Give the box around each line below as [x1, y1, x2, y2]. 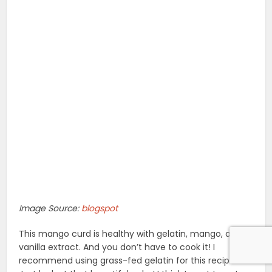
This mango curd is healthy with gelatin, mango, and [19, 228, 242, 240]
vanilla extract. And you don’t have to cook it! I [19, 241, 216, 254]
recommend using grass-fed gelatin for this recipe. [19, 254, 237, 267]
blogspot [81, 202, 118, 215]
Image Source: [19, 202, 82, 215]
